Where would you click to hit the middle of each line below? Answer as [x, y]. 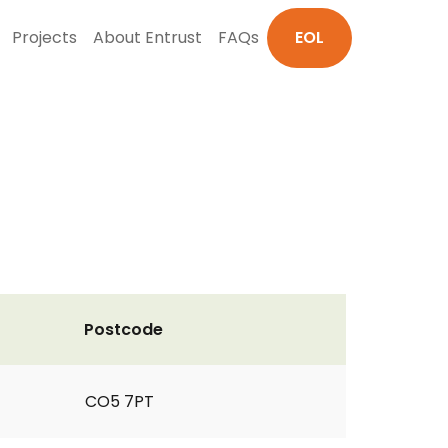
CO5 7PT [119, 401]
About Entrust [147, 37]
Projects [44, 37]
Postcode [123, 329]
